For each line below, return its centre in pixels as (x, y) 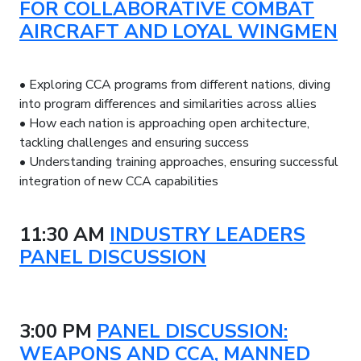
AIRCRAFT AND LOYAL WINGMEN (178, 31)
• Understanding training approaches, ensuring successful (179, 162)
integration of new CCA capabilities (119, 181)
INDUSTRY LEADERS (207, 234)
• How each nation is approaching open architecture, (164, 123)
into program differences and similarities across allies (168, 104)
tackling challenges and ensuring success (134, 142)
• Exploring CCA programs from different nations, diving (175, 84)
